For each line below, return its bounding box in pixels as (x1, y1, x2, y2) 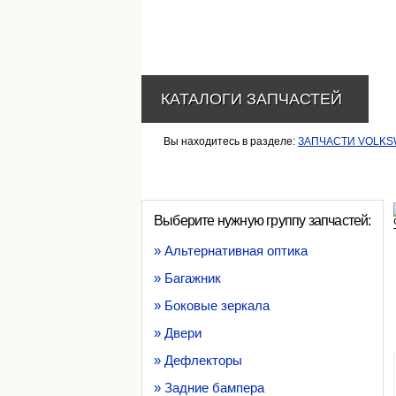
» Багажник (154, 270, 221, 286)
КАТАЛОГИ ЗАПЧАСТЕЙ (161, 90, 342, 108)
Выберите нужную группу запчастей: (154, 213, 371, 228)
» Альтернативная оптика (154, 243, 308, 258)
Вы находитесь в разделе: (164, 135, 298, 148)
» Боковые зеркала (154, 298, 270, 313)
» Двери (154, 325, 202, 340)
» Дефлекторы (154, 353, 242, 368)
